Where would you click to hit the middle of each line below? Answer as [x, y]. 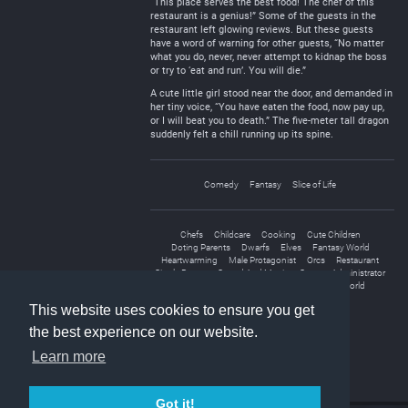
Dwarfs [255, 247]
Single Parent [181, 273]
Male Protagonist [262, 260]
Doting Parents [200, 247]
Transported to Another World [306, 286]
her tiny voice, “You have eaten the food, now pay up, [267, 107]
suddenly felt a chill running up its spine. [242, 134]
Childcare [232, 235]
